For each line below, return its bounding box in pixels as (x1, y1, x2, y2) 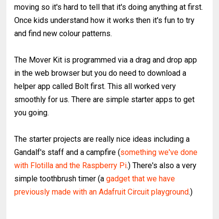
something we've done (120, 148, 198, 157)
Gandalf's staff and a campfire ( (14, 148, 121, 157)
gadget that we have (106, 174, 175, 184)
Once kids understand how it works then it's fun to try (14, 16, 195, 25)
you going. (14, 108, 51, 118)
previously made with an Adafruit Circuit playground (14, 187, 189, 197)
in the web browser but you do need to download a (14, 68, 187, 78)
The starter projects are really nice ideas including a (14, 134, 190, 144)
